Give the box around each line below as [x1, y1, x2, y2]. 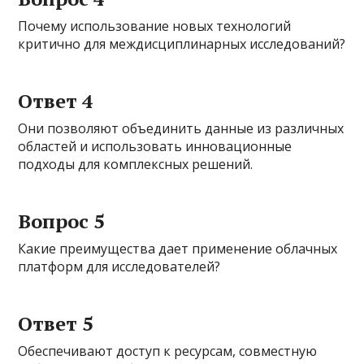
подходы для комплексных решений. [18, 155, 253, 174]
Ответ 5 [18, 310, 94, 337]
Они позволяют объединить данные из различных [18, 119, 344, 138]
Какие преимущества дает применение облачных [18, 240, 338, 258]
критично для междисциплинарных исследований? [18, 35, 346, 54]
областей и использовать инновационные [18, 137, 292, 156]
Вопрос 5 [18, 208, 106, 235]
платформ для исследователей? [18, 258, 221, 276]
